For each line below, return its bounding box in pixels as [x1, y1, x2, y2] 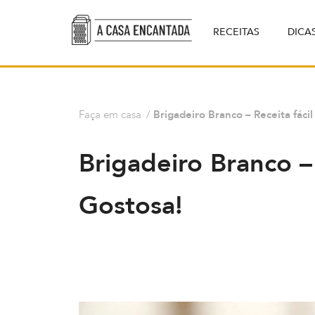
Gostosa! [79, 188, 183, 223]
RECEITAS [213, 25, 259, 39]
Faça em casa [79, 107, 141, 122]
